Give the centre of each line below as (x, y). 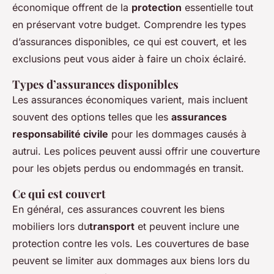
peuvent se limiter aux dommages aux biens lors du (131, 261)
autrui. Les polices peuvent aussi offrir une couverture (136, 151)
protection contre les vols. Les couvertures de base (131, 244)
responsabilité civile (60, 134)
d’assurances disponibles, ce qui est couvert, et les (129, 42)
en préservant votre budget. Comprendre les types (129, 25)
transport (112, 227)
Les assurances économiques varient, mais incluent (130, 100)
